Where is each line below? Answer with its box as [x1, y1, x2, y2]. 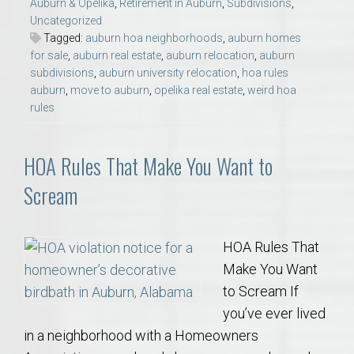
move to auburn [70, 84, 149, 97]
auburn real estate [73, 49, 161, 62]
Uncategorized [30, 14, 102, 28]
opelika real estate [154, 84, 243, 97]
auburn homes [228, 32, 301, 45]
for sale [30, 49, 68, 62]
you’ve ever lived [223, 304, 326, 322]
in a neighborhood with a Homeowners [24, 326, 258, 344]
